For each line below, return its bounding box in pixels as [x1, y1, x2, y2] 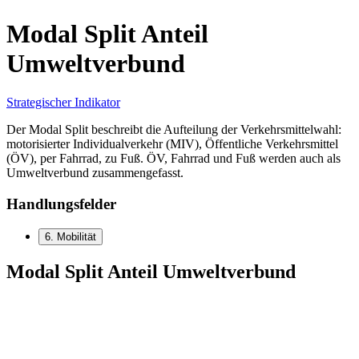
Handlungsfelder [6, 195, 116, 212]
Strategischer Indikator [6, 95, 120, 110]
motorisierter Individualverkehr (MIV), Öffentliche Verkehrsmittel [6, 137, 338, 151]
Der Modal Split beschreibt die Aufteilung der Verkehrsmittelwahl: [6, 123, 341, 137]
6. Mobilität [45, 230, 96, 243]
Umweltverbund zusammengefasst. [6, 166, 184, 180]
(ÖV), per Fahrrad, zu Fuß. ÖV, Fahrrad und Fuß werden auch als [6, 151, 341, 166]
